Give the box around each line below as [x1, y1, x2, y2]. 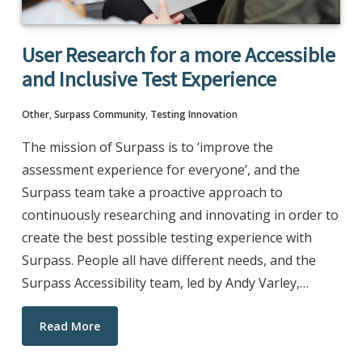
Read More [39, 318, 100, 335]
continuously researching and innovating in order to [21, 206, 339, 225]
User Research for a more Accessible [21, 41, 335, 69]
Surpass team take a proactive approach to [21, 183, 283, 202]
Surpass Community [53, 107, 145, 122]
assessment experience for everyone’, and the [21, 161, 300, 179]
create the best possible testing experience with [21, 229, 312, 247]
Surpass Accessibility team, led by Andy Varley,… [21, 274, 309, 293]
